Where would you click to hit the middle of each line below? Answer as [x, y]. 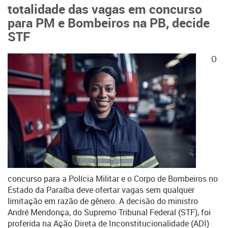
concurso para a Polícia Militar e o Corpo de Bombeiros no [113, 179]
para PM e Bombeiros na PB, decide [109, 22]
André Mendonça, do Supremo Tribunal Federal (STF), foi [109, 212]
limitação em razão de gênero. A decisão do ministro [103, 201]
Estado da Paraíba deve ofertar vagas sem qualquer [101, 190]
